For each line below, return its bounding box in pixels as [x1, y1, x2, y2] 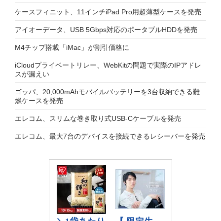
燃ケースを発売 [15, 97, 63, 105]
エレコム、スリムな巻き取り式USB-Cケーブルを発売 [15, 114, 181, 122]
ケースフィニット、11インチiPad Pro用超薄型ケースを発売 [15, 8, 201, 16]
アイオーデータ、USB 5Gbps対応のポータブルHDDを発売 [15, 26, 197, 34]
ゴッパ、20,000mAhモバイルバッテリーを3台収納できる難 [15, 88, 200, 96]
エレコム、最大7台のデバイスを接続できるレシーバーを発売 [15, 132, 205, 140]
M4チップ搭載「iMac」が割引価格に [15, 43, 129, 51]
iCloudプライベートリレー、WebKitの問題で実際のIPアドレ [15, 61, 201, 69]
